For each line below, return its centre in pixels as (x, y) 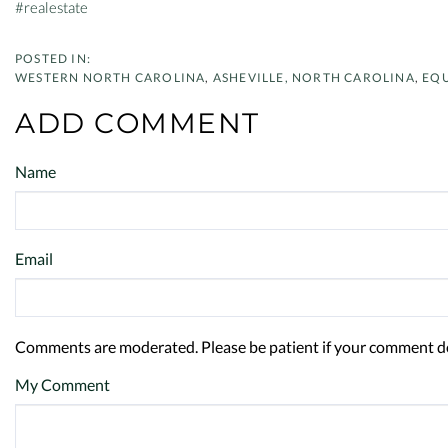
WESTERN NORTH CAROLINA (110, 77)
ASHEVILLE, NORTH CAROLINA (313, 77)
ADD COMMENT (137, 123)
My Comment (62, 384)
